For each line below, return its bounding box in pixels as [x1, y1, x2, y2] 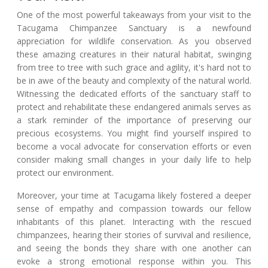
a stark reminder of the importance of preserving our [17, 114, 251, 126]
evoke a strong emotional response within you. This [17, 255, 251, 267]
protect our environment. [17, 166, 114, 178]
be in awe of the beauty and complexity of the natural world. [17, 74, 251, 86]
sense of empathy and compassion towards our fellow [17, 202, 251, 214]
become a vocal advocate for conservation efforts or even [17, 140, 251, 152]
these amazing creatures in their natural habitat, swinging [17, 48, 251, 60]
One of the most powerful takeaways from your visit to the [17, 8, 251, 20]
